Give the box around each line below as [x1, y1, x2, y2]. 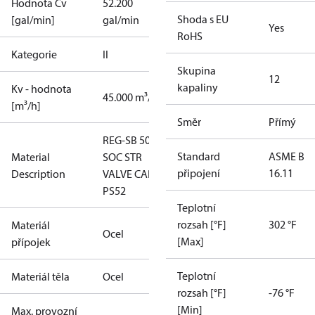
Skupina [177, 63, 216, 77]
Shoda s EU [177, 12, 229, 26]
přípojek [11, 235, 51, 249]
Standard [177, 149, 220, 163]
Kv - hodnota [11, 82, 72, 96]
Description [11, 167, 65, 181]
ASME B [269, 149, 304, 163]
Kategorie [11, 47, 57, 61]
